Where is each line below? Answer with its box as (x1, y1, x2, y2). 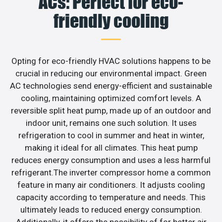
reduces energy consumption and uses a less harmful (11, 155, 211, 165)
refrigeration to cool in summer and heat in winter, (18, 130, 204, 140)
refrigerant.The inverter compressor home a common (11, 167, 211, 177)
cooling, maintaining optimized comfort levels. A (21, 93, 201, 103)
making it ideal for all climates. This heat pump (24, 142, 198, 153)
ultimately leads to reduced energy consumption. (20, 204, 202, 215)
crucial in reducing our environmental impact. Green (15, 68, 207, 78)
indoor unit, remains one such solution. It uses (25, 117, 197, 128)
